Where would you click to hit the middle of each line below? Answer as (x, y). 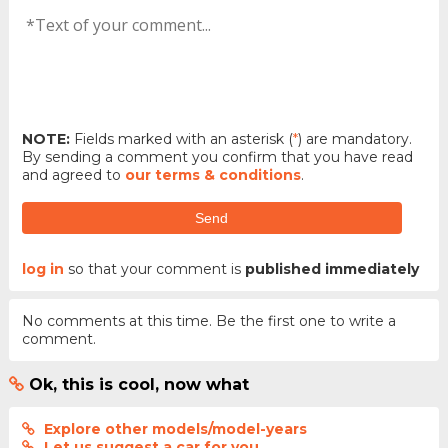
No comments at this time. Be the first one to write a (208, 321)
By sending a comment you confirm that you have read (217, 156)
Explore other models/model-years (175, 428)
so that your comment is (154, 268)
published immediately (331, 268)
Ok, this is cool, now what (138, 384)
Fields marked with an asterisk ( (181, 138)
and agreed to (73, 174)
